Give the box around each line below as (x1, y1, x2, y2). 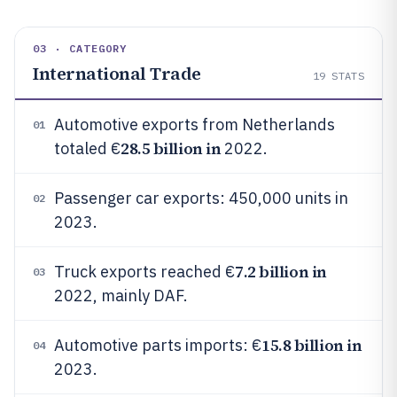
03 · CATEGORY (33, 42, 128, 55)
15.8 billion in (261, 334, 362, 356)
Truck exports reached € (54, 261, 235, 282)
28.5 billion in (121, 137, 222, 160)
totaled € (54, 138, 121, 159)
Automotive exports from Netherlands (54, 114, 335, 135)
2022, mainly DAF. (54, 285, 188, 306)
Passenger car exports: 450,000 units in (54, 188, 348, 208)
